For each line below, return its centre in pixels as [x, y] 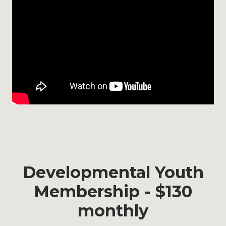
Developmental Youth [113, 173]
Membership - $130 [113, 192]
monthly [113, 211]
